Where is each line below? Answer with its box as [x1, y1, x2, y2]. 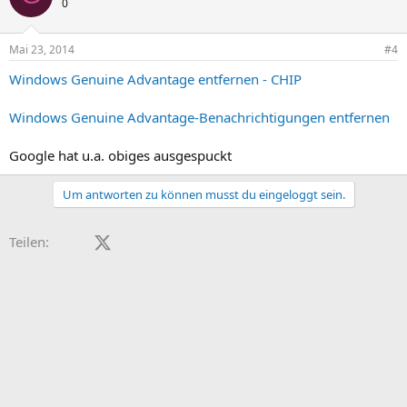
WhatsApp [283, 231, 349, 249]
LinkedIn [144, 231, 200, 249]
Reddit [179, 231, 220, 249]
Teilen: [9, 233, 49, 251]
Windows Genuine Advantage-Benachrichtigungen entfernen [9, 108, 390, 126]
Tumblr [249, 231, 294, 249]
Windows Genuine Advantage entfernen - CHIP [9, 70, 302, 88]
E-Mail [318, 231, 358, 249]
